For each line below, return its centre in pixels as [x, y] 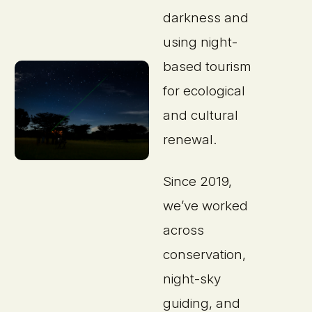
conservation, [205, 254]
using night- [201, 42]
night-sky [192, 279]
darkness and [206, 17]
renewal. [190, 139]
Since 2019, [198, 181]
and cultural [201, 115]
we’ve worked [206, 205]
